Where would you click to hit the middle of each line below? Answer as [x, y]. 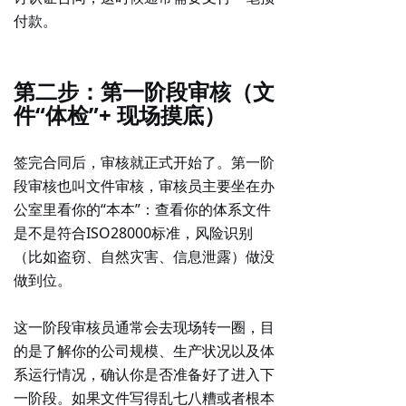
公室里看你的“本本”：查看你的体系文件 [142, 209]
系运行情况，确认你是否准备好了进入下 [144, 374]
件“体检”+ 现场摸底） [120, 115]
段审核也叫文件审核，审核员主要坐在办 [144, 186]
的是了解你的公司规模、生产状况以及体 [144, 351]
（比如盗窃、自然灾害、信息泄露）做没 [144, 256]
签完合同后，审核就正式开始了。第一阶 [144, 162]
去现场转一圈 [202, 327]
